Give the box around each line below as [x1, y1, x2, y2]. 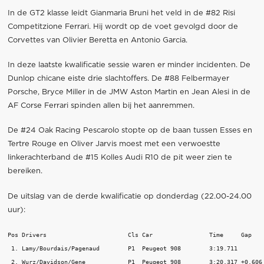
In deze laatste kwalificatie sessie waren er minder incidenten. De [7, 61, 250, 70]
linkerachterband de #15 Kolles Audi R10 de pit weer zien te [7, 154, 232, 162]
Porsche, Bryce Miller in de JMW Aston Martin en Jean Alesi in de [7, 88, 250, 97]
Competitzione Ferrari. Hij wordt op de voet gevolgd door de [7, 23, 238, 31]
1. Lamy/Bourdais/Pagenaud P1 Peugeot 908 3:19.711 [7, 244, 237, 252]
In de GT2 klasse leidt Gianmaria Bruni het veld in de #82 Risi [7, 9, 235, 18]
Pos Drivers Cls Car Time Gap [7, 230, 252, 238]
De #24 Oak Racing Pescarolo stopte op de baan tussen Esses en [7, 127, 252, 135]
